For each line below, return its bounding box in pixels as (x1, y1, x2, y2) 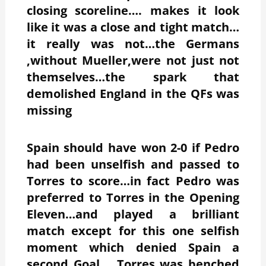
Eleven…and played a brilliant (26, 205, 240, 222)
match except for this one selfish (26, 222, 240, 239)
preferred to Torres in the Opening (26, 189, 240, 205)
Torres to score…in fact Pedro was (26, 172, 240, 189)
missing (26, 102, 72, 118)
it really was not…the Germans (26, 35, 240, 52)
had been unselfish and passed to (26, 156, 240, 172)
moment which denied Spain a (26, 239, 240, 255)
